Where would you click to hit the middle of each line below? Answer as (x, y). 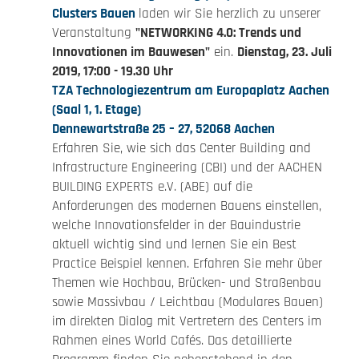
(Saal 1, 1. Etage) (96, 110)
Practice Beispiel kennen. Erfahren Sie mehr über (187, 264)
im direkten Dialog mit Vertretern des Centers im (186, 321)
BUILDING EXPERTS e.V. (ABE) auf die (152, 187)
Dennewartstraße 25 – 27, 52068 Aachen (163, 129)
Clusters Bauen (95, 14)
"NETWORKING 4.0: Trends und (218, 33)
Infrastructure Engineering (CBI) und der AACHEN (187, 167)
